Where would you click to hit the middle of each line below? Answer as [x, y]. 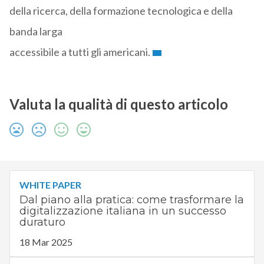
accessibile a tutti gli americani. [80, 52]
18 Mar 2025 [46, 242]
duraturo [42, 222]
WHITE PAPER [50, 185]
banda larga [36, 32]
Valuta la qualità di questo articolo [118, 104]
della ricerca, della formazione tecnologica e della [121, 11]
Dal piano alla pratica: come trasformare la [131, 200]
